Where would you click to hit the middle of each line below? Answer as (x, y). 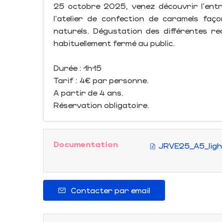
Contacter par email (111, 190)
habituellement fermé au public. (114, 43)
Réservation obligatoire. (101, 105)
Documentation (86, 144)
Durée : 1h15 (78, 68)
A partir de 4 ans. (88, 92)
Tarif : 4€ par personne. (101, 80)
